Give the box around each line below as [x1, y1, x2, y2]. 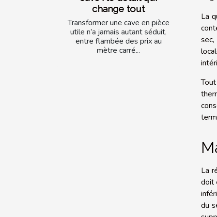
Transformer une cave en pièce [67, 17, 170, 28]
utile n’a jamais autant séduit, [70, 26, 167, 37]
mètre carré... [97, 45, 140, 56]
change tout [92, 3, 145, 14]
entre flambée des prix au [75, 35, 162, 46]
